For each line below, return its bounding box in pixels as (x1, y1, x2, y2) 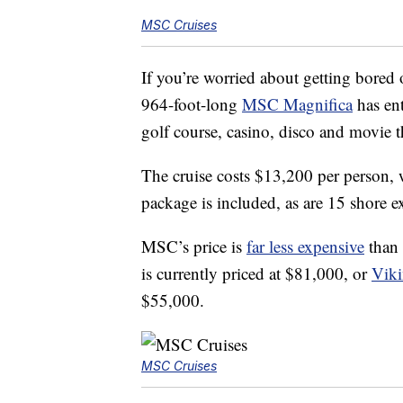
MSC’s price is (141, 235, 246, 258)
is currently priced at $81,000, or (141, 262, 372, 285)
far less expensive (246, 235, 364, 258)
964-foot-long (141, 93, 242, 116)
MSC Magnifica (242, 93, 353, 116)
